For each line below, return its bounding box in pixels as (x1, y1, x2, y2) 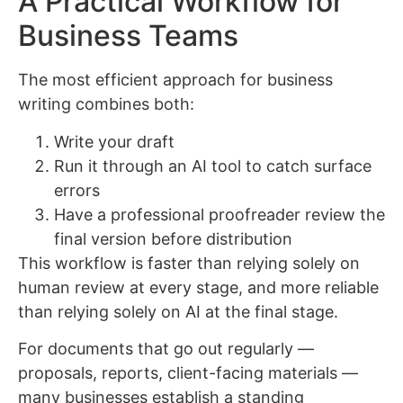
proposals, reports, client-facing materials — (18, 363, 358, 382)
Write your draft (54, 131, 175, 151)
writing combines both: (18, 94, 194, 114)
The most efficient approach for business (18, 70, 333, 90)
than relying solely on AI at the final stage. (18, 301, 338, 321)
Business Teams (18, 18, 238, 54)
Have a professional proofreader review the (54, 204, 385, 224)
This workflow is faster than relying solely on (18, 253, 360, 273)
